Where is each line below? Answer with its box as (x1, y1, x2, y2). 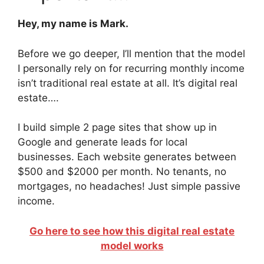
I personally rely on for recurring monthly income (18, 62, 245, 74)
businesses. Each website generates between (18, 151, 236, 163)
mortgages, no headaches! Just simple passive (18, 180, 240, 193)
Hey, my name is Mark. (18, 18, 128, 30)
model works (100, 239, 164, 252)
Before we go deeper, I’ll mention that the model (18, 47, 245, 60)
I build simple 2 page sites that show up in (18, 121, 217, 134)
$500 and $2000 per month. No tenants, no (18, 166, 226, 178)
